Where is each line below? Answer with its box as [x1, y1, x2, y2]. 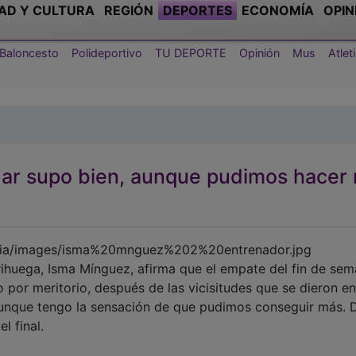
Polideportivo [72, 45, 142, 60]
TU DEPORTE [155, 45, 226, 60]
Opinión [239, 45, 280, 60]
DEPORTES [163, 2, 232, 18]
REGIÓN [104, 2, 153, 18]
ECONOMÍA [242, 2, 314, 18]
